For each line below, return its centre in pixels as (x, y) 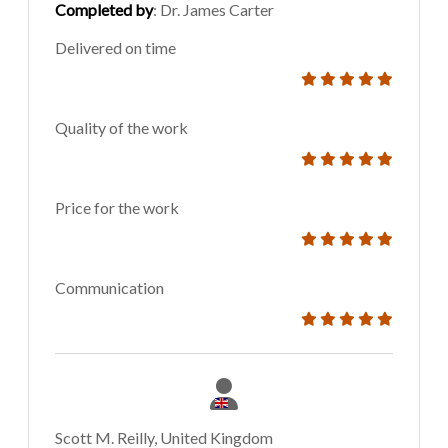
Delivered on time (115, 48)
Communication (109, 288)
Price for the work (117, 208)
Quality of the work (121, 128)
